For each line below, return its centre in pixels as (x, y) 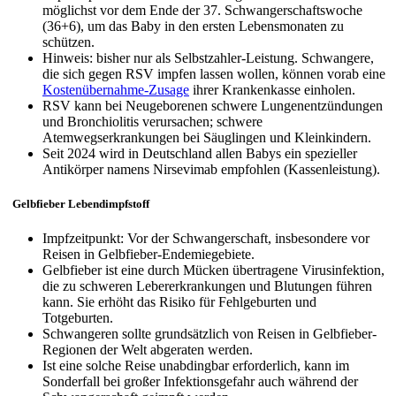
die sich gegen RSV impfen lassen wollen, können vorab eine (214, 73)
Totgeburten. (78, 318)
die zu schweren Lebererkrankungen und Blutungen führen (207, 286)
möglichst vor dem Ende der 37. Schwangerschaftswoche (202, 10)
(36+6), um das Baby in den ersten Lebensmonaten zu (193, 26)
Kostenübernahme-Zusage (116, 89)
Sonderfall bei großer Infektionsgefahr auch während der (200, 382)
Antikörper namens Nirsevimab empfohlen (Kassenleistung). (211, 169)
